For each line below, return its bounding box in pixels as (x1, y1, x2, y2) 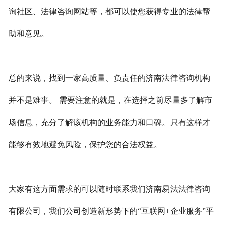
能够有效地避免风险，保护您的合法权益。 (8, 140, 162, 149)
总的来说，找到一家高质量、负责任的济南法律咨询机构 (8, 74, 210, 83)
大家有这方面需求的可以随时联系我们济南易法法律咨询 (8, 185, 210, 194)
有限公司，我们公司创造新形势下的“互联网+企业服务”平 (8, 207, 214, 216)
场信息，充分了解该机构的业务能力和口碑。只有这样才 (8, 118, 210, 127)
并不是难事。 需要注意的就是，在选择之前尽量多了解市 (8, 96, 212, 105)
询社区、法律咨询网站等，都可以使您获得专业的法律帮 (8, 7, 210, 16)
